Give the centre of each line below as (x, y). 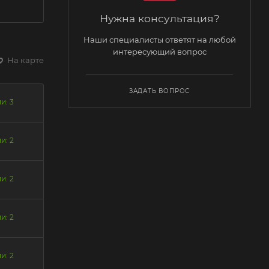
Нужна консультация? (159, 18)
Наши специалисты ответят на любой (159, 39)
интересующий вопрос (159, 51)
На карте (25, 60)
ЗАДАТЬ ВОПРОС (159, 91)
